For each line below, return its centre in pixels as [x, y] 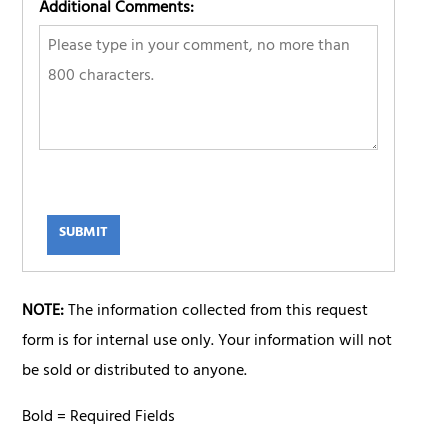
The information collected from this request [216, 312]
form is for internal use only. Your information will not [207, 342]
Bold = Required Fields [99, 418]
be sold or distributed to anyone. [135, 372]
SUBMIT [83, 234]
